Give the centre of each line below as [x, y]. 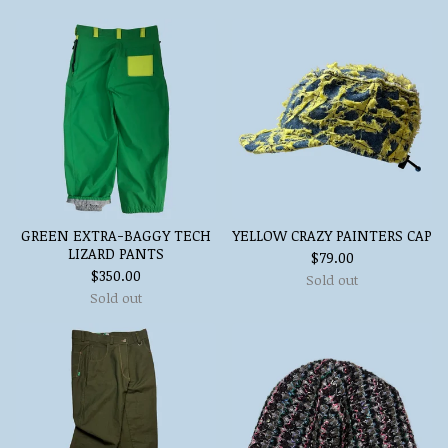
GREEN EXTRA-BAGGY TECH [116, 235]
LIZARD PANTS [116, 253]
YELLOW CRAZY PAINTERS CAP [332, 235]
